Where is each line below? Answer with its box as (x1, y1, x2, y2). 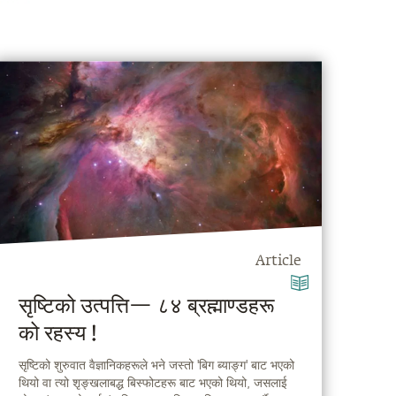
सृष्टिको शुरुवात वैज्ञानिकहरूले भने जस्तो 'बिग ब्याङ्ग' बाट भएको (19, 358, 295, 372)
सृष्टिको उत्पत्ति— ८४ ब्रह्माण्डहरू (19, 296, 276, 318)
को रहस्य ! (19, 324, 98, 346)
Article (255, 255, 302, 270)
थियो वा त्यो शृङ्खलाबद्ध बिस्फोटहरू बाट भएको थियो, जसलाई (19, 376, 288, 390)
